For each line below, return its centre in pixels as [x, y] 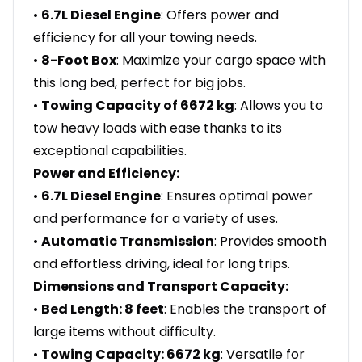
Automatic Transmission [128, 242]
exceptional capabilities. [110, 151]
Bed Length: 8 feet [103, 309]
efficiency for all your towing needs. [145, 38]
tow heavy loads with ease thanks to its [158, 128]
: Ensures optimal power [237, 196]
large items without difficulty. [124, 332]
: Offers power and [220, 15]
